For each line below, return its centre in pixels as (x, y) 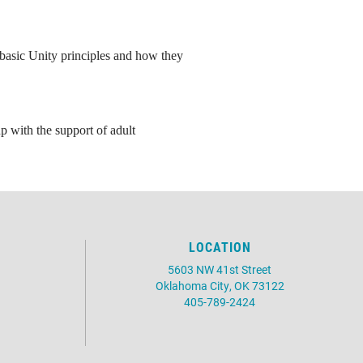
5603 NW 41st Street (220, 269)
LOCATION (220, 247)
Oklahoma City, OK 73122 (220, 286)
